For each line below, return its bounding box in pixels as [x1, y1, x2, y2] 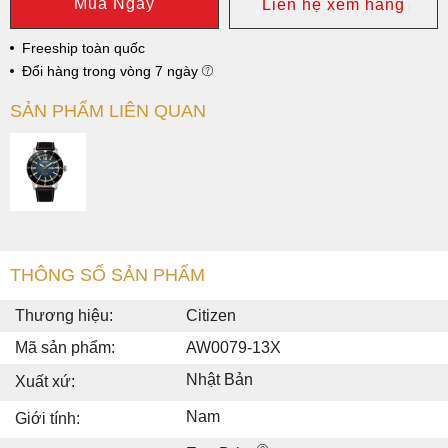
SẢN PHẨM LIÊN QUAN [10, 100, 206, 121]
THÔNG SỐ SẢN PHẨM [10, 265, 205, 286]
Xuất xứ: [15, 373, 75, 391]
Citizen [186, 307, 236, 325]
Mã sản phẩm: [15, 339, 115, 357]
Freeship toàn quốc [22, 39, 145, 56]
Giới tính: [15, 410, 80, 428]
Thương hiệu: [15, 307, 113, 325]
